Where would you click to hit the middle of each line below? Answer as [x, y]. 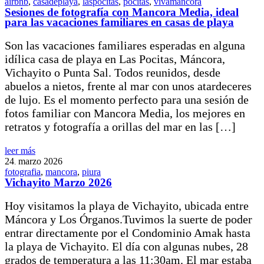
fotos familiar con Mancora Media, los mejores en [125, 113]
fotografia [23, 172]
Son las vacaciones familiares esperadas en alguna [125, 46]
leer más [20, 151]
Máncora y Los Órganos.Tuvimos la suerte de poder [128, 220]
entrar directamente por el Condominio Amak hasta [128, 233]
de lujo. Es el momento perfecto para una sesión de [127, 100]
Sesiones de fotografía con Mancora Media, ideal [122, 12]
